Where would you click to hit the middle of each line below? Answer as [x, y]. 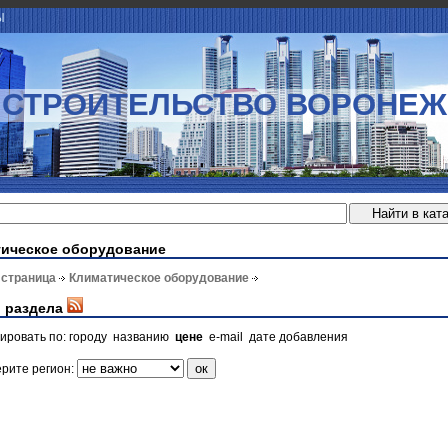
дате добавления [298, 336]
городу [88, 336]
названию [141, 336]
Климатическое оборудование [159, 278]
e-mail [226, 336]
